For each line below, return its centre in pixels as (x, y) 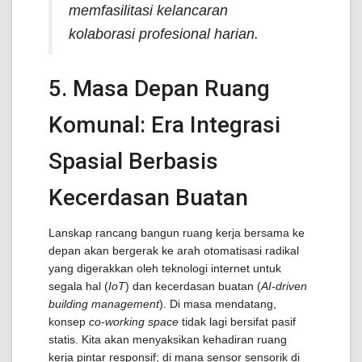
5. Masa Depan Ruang (159, 88)
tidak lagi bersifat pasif (237, 322)
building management (104, 304)
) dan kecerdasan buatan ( (193, 286)
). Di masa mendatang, (218, 304)
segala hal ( (78, 286)
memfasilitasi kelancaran (148, 11)
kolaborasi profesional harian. (164, 34)
